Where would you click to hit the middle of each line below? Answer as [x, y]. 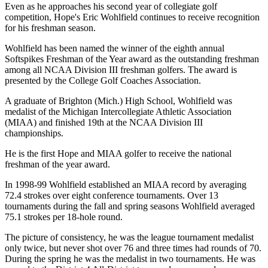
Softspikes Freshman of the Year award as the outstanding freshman [132, 59]
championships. [34, 133]
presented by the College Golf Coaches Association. [103, 81]
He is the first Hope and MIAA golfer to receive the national [118, 154]
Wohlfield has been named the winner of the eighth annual [115, 48]
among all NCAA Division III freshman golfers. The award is [121, 70]
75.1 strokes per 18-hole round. [64, 217]
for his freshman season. [50, 28]
